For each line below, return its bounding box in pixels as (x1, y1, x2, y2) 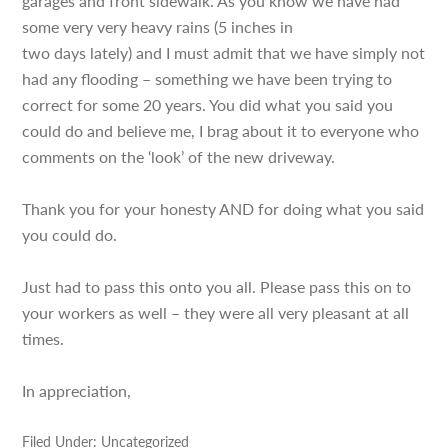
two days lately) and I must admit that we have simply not (22, 41, 426, 64)
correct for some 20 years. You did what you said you (22, 93, 394, 116)
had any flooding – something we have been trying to (22, 67, 393, 90)
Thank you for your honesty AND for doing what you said (22, 197, 425, 220)
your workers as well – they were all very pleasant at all (22, 301, 410, 324)
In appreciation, (22, 379, 132, 402)
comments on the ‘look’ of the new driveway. (22, 145, 336, 168)
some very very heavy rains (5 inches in (22, 15, 294, 38)
